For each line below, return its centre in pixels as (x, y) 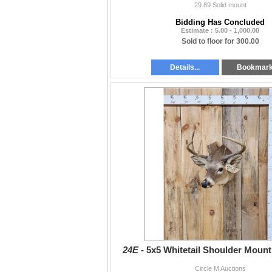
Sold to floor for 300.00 (220, 41)
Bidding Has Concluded (220, 22)
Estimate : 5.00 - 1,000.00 (220, 30)
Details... (185, 67)
